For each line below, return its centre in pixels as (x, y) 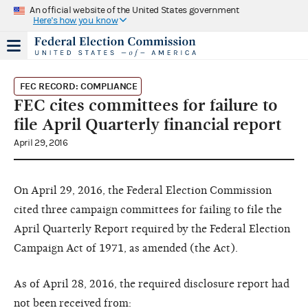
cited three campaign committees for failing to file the (148, 209)
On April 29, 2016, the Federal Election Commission (143, 190)
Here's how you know (76, 20)
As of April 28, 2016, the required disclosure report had (152, 284)
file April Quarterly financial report (148, 124)
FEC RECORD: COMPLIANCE (78, 86)
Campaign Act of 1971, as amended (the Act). (126, 248)
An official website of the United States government (134, 10)
